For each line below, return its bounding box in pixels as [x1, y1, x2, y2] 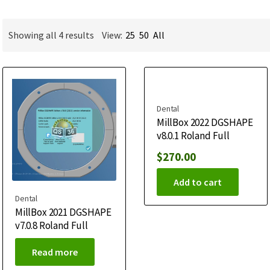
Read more [32, 245, 78, 258]
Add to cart [173, 175, 222, 188]
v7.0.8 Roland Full [15, 218, 88, 232]
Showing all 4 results [8, 29, 94, 42]
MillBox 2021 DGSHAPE [15, 205, 111, 219]
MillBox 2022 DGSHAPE [156, 115, 253, 129]
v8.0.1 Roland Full [156, 128, 230, 142]
